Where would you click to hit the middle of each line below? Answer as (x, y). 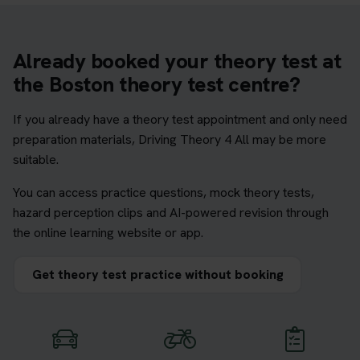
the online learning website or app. (108, 232)
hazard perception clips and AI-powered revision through (171, 212)
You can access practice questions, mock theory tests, (164, 192)
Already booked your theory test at (177, 61)
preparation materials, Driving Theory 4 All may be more (170, 139)
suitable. (36, 159)
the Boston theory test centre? (157, 84)
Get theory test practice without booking (157, 274)
